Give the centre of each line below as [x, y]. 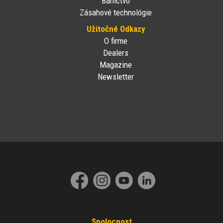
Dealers [116, 53]
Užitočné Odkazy [116, 29]
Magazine [116, 65]
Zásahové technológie [116, 13]
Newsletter [116, 77]
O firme [116, 41]
